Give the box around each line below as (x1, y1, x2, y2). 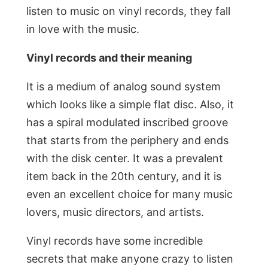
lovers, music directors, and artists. (26, 206, 204, 219)
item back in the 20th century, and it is (26, 170, 221, 183)
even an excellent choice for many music (26, 188, 233, 201)
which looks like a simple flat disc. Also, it (26, 98, 234, 111)
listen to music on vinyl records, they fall (26, 5, 230, 18)
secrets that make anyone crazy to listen (26, 252, 233, 266)
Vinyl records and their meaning (26, 51, 192, 65)
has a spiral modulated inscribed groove (26, 116, 228, 129)
